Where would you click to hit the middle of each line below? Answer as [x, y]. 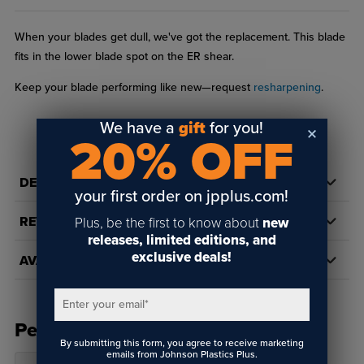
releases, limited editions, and [182, 240]
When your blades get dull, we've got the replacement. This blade [180, 37]
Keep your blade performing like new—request [134, 88]
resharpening [287, 88]
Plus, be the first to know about [169, 223]
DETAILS [45, 183]
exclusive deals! [182, 257]
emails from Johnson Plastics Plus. [182, 354]
